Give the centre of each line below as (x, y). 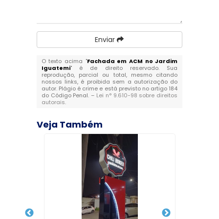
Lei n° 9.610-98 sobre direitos (137, 96)
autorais (53, 102)
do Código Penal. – (69, 96)
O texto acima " (64, 61)
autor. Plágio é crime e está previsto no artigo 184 (109, 89)
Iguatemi (56, 68)
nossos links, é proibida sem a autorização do (109, 82)
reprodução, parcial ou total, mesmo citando (109, 75)
